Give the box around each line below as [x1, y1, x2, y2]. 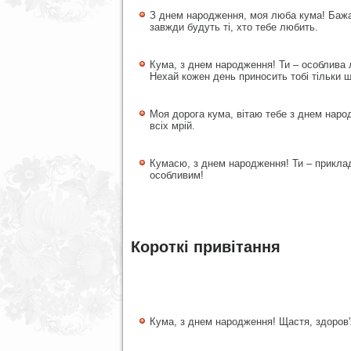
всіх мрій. [150, 120, 195, 132]
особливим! [150, 169, 204, 181]
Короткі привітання [131, 238, 280, 255]
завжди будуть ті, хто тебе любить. [150, 21, 318, 33]
